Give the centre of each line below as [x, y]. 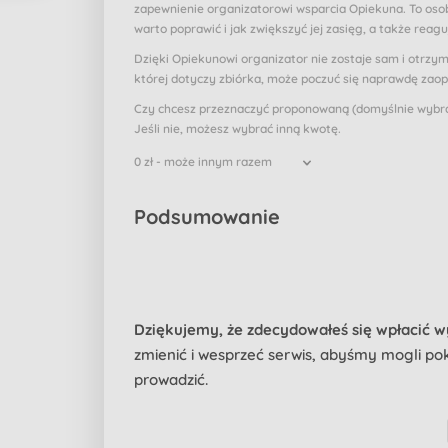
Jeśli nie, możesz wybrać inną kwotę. [237, 128]
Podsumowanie [207, 216]
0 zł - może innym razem [203, 162]
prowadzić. [171, 379]
